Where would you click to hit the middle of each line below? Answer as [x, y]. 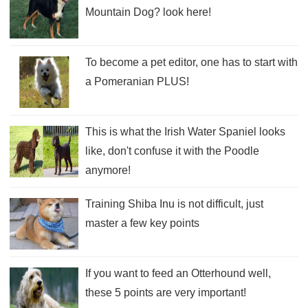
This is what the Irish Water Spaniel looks [185, 131]
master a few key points [142, 223]
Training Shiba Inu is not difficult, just [174, 203]
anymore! [108, 170]
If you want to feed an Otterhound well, [178, 273]
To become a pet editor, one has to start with [191, 62]
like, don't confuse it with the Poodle [172, 151]
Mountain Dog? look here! [148, 12]
